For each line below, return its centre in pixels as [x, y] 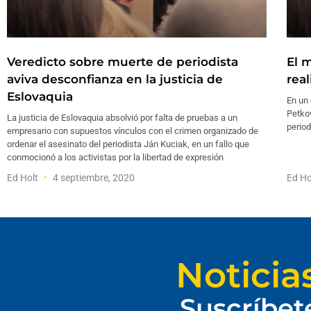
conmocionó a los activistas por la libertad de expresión [115, 158]
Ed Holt [24, 178]
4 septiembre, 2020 [93, 178]
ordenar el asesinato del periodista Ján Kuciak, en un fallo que [128, 144]
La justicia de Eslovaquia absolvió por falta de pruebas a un [122, 118]
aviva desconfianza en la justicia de [115, 79]
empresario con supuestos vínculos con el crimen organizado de [133, 131]
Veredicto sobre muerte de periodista [123, 62]
